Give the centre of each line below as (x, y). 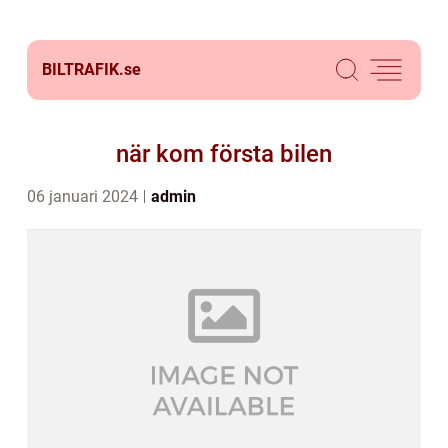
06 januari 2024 (84, 196)
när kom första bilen (224, 154)
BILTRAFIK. (83, 69)
